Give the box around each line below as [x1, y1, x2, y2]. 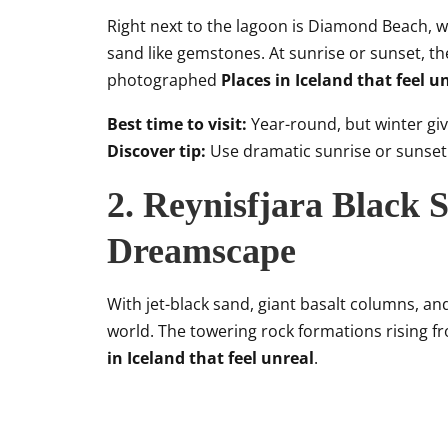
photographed [107, 69, 221, 91]
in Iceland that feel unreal [107, 347, 314, 369]
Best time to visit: [107, 113, 247, 135]
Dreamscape [107, 231, 296, 271]
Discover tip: [107, 140, 206, 162]
